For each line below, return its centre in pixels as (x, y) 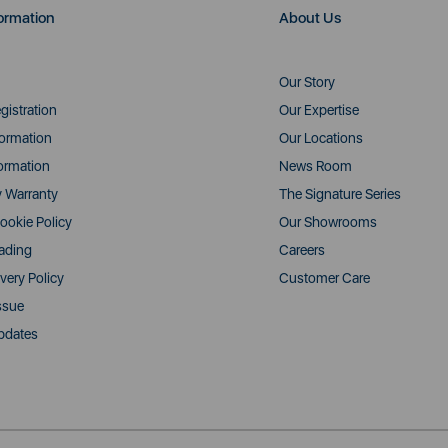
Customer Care (324, 277)
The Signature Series (340, 193)
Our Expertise (319, 109)
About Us (310, 17)
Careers (302, 249)
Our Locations (321, 137)
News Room (315, 165)
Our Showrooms (328, 221)
